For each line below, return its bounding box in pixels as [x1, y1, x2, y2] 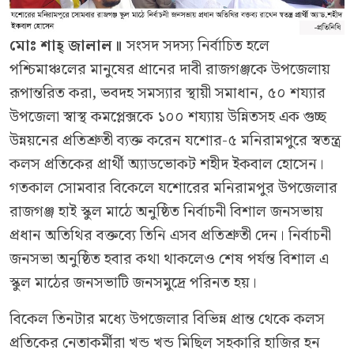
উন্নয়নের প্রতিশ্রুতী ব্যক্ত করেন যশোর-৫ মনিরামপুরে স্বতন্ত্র [9, 128, 341, 153]
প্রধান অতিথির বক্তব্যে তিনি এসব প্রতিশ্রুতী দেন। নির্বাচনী [9, 223, 331, 248]
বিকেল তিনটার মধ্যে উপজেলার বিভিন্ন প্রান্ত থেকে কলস [9, 307, 325, 332]
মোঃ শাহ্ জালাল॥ [9, 33, 122, 58]
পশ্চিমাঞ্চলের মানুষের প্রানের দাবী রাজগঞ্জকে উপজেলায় [9, 57, 330, 82]
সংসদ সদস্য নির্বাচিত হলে [122, 33, 269, 58]
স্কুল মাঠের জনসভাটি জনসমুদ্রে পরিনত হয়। [9, 270, 257, 296]
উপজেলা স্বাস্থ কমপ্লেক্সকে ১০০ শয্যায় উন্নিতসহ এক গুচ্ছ [9, 104, 326, 130]
